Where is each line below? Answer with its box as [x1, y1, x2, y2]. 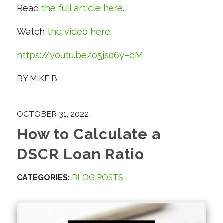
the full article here [41, 3, 123, 14]
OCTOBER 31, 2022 [16, 110, 89, 119]
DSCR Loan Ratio [16, 145, 144, 163]
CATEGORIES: [16, 173, 70, 183]
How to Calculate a [16, 125, 161, 143]
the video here [47, 26, 110, 37]
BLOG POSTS [71, 173, 123, 183]
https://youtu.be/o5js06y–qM [16, 49, 143, 60]
